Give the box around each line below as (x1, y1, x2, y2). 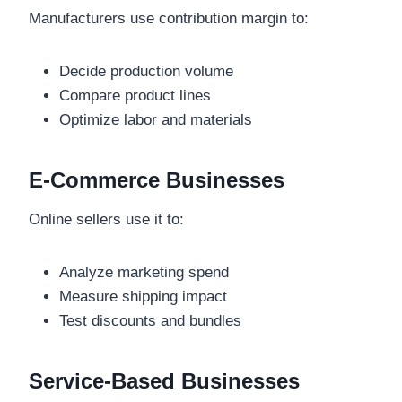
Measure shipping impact (59, 288, 227, 306)
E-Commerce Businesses (29, 168, 284, 193)
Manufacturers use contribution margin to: (29, 10, 309, 28)
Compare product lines (59, 87, 211, 105)
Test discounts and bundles (59, 312, 241, 330)
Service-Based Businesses (29, 369, 300, 394)
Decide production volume (59, 63, 233, 81)
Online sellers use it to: (29, 211, 184, 229)
